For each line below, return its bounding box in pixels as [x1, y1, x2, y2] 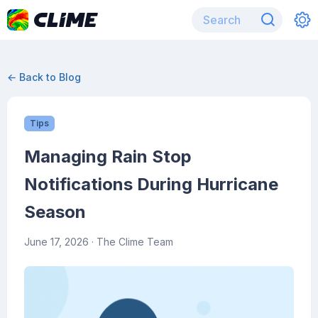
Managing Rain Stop [24, 146, 192, 167]
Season [24, 202, 86, 222]
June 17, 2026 [24, 236, 89, 248]
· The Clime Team [89, 236, 173, 248]
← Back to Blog [7, 71, 81, 83]
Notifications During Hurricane [24, 174, 278, 194]
